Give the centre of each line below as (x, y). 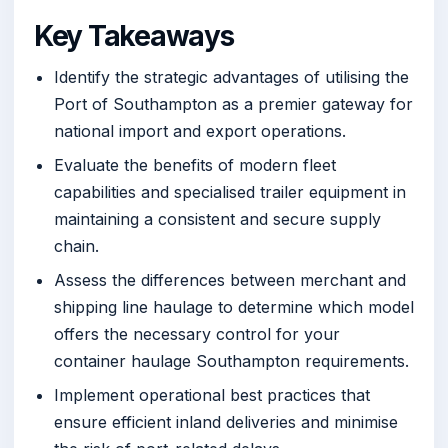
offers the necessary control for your (197, 334)
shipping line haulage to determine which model (234, 307)
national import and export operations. (200, 130)
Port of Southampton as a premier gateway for (233, 103)
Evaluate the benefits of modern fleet (195, 164)
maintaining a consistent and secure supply (217, 218)
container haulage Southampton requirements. (231, 361)
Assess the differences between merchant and (230, 280)
